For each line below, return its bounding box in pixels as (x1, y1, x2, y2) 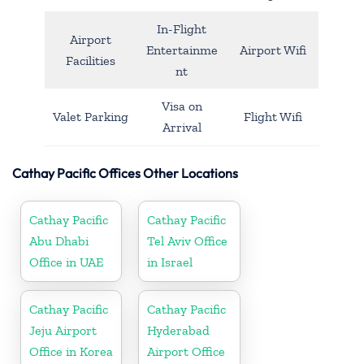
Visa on (161, 97, 202, 114)
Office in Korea (29, 343, 113, 359)
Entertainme (145, 41, 218, 58)
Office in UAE (29, 253, 103, 270)
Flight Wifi (244, 108, 302, 124)
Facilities (66, 52, 115, 68)
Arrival (162, 119, 201, 135)
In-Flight (157, 20, 206, 37)
